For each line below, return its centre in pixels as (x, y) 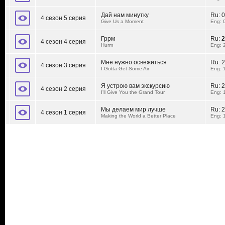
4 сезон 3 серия (63, 66)
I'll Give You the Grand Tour (133, 92)
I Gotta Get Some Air (125, 69)
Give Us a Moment (122, 22)
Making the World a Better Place (138, 116)
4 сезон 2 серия (63, 89)
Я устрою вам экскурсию (135, 86)
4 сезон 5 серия (63, 18)
